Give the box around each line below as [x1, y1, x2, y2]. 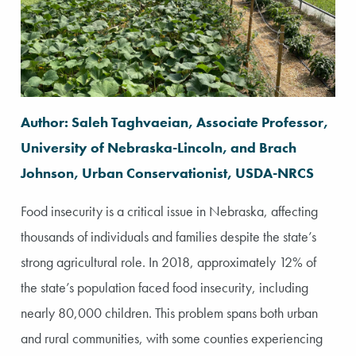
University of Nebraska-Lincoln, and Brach [21, 137, 296, 157]
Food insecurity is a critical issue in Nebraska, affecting [21, 201, 318, 220]
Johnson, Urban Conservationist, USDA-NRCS [21, 163, 314, 182]
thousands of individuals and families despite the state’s [21, 226, 316, 246]
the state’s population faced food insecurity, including [21, 277, 308, 296]
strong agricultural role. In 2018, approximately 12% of [21, 252, 316, 271]
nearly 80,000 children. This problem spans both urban [21, 303, 318, 322]
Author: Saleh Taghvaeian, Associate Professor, [21, 112, 328, 131]
